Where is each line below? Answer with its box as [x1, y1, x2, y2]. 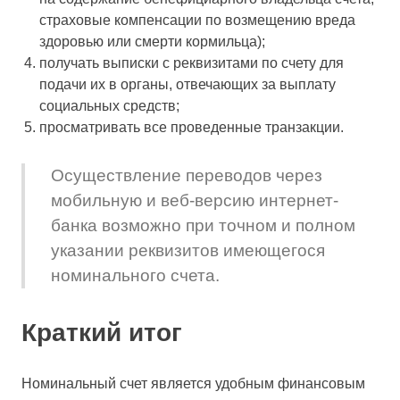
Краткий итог [21, 318, 182, 346]
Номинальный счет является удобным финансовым [21, 375, 365, 391]
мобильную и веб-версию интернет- [50, 191, 338, 210]
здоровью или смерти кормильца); [39, 33, 265, 49]
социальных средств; [39, 97, 179, 113]
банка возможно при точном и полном [50, 216, 355, 235]
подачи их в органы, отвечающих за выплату [39, 76, 336, 92]
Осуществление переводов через [50, 166, 322, 185]
